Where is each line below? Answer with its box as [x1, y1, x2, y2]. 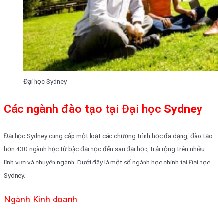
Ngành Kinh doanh [4, 194, 77, 205]
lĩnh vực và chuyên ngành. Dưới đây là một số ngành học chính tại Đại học [4, 158, 210, 166]
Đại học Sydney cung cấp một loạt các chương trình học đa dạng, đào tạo [4, 131, 213, 140]
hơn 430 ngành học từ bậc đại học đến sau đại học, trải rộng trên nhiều [4, 145, 205, 153]
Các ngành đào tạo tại [4, 102, 122, 116]
